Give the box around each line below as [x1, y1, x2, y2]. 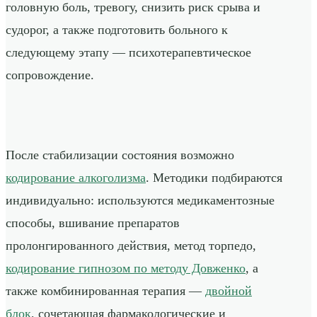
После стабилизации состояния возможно [6, 148, 234, 163]
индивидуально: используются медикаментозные [6, 193, 275, 208]
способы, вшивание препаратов [6, 216, 180, 231]
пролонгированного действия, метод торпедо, [6, 238, 256, 253]
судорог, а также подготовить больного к [6, 23, 228, 38]
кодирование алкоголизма [6, 171, 146, 185]
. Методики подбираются [146, 171, 282, 185]
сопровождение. [6, 68, 94, 83]
